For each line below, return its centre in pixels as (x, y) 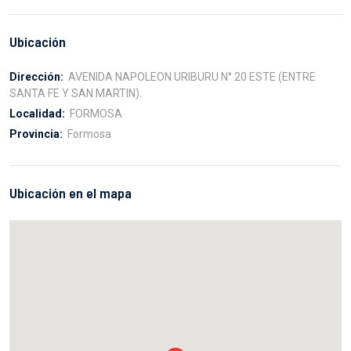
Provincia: (36, 134)
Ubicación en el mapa (71, 193)
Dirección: (36, 77)
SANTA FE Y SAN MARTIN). (76, 94)
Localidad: (37, 114)
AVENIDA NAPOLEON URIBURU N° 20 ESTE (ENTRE (191, 77)
